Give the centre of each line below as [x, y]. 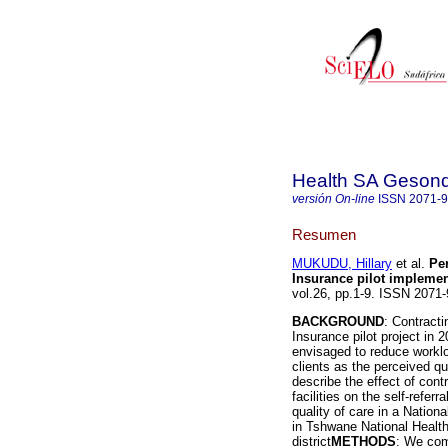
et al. [408, 264]
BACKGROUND [338, 322]
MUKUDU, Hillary [342, 264]
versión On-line [333, 199]
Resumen [324, 234]
